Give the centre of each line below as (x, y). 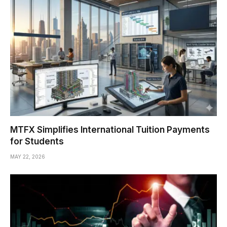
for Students (37, 141)
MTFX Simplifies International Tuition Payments (110, 129)
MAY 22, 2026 (28, 156)
